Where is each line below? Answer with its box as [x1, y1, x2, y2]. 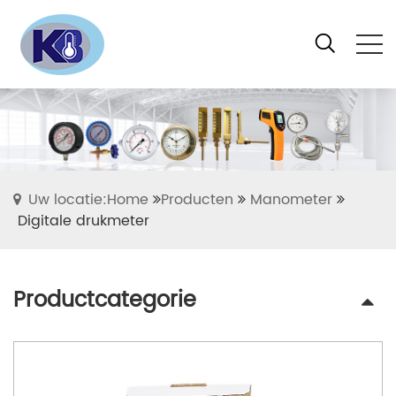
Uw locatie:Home [28, 188, 148, 212]
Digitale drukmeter [18, 209, 149, 233]
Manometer [250, 188, 332, 212]
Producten [161, 188, 233, 212]
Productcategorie [13, 283, 196, 319]
